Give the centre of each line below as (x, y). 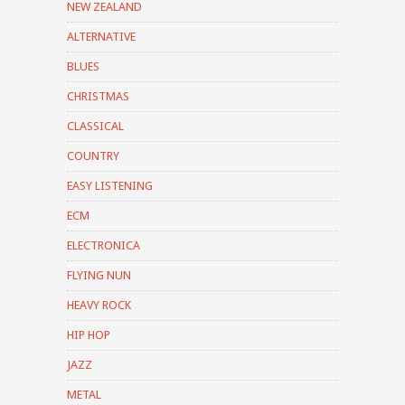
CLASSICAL (95, 126)
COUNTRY (93, 155)
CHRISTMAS (98, 96)
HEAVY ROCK (99, 305)
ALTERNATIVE (101, 36)
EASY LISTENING (110, 185)
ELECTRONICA (104, 245)
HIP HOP (89, 334)
